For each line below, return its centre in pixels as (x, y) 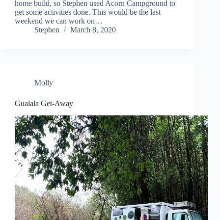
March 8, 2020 (93, 30)
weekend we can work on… (59, 21)
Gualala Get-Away (44, 104)
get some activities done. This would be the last (88, 12)
